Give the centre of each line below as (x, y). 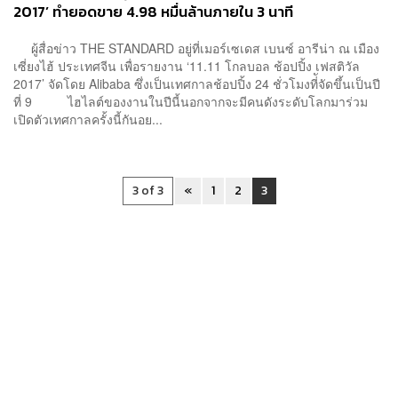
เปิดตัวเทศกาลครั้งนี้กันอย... (88, 119)
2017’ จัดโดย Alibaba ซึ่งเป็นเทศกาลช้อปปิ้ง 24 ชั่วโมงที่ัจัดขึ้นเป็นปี (197, 84)
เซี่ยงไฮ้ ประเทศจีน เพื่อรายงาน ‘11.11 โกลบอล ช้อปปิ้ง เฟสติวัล (187, 66)
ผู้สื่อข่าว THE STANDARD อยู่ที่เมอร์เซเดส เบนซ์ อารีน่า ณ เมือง (196, 48)
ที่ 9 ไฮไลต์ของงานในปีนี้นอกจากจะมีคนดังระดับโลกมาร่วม (191, 102)
